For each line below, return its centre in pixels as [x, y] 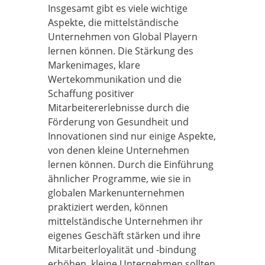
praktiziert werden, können [108, 207]
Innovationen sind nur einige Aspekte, [132, 136]
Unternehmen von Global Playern [122, 37]
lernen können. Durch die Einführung [130, 164]
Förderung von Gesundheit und [118, 122]
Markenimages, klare [94, 65]
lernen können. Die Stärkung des [120, 51]
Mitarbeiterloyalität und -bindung [122, 250]
